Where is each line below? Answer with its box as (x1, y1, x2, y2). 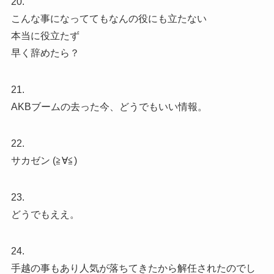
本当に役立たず (10, 31, 80, 42)
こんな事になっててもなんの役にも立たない (10, 13, 207, 24)
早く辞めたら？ (10, 48, 80, 59)
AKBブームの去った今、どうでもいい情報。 (10, 102, 207, 113)
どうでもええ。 (10, 209, 80, 220)
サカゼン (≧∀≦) (10, 155, 77, 166)
